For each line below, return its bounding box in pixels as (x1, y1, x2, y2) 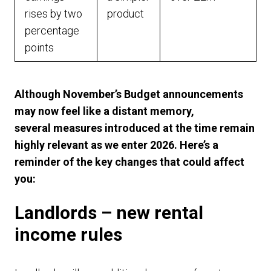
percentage (25, 24, 79, 37)
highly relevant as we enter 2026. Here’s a (15, 139, 218, 151)
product (107, 7, 149, 20)
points (25, 41, 56, 54)
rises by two (25, 7, 82, 20)
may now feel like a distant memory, (15, 105, 194, 117)
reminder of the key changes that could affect (15, 155, 244, 168)
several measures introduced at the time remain (15, 122, 255, 134)
